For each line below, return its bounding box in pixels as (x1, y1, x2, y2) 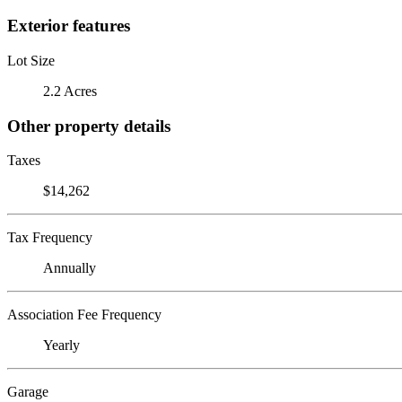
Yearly (43, 337, 80, 354)
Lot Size (7, 52, 55, 68)
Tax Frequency (7, 230, 92, 246)
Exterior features (7, 16, 130, 36)
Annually (43, 260, 96, 276)
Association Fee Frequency (7, 307, 162, 323)
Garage (7, 384, 48, 400)
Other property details (7, 116, 170, 135)
